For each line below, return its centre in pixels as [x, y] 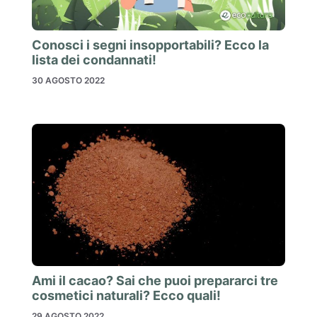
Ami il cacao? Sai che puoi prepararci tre [155, 281]
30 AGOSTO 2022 [68, 80]
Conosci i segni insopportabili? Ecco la [150, 45]
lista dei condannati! [94, 59]
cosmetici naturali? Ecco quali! [126, 296]
